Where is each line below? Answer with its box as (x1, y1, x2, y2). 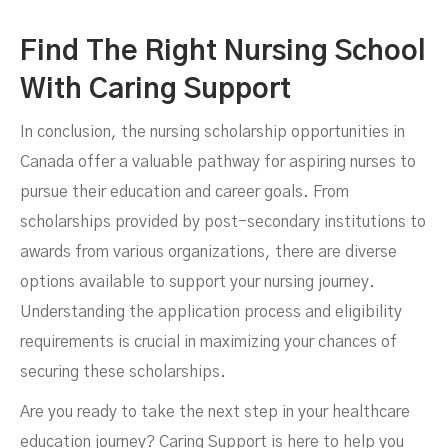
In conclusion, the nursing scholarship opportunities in (20, 123, 405, 140)
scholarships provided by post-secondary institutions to (20, 213, 426, 230)
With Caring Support (20, 75, 291, 104)
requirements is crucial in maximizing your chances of (20, 333, 397, 350)
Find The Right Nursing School (20, 37, 426, 66)
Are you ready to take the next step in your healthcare (20, 403, 410, 420)
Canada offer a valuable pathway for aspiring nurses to (20, 153, 416, 170)
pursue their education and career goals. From (20, 183, 349, 200)
